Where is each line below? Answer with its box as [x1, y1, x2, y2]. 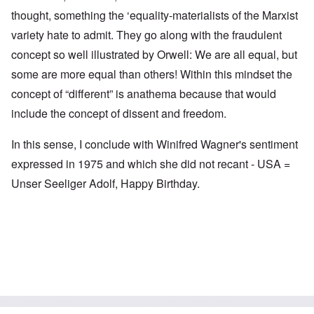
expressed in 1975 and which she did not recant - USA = [11, 156, 290, 172]
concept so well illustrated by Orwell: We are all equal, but [11, 46, 297, 63]
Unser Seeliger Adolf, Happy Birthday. [11, 175, 200, 192]
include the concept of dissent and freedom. [11, 105, 226, 122]
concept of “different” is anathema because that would [11, 86, 276, 102]
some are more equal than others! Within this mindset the [11, 66, 292, 83]
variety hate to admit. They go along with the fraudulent [11, 27, 282, 43]
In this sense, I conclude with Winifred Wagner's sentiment [11, 136, 298, 153]
